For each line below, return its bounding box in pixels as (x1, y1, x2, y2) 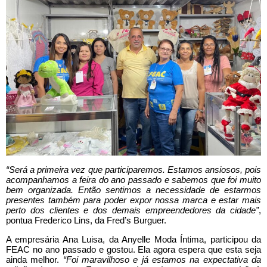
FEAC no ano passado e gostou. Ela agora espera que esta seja (6, 244, 261, 254)
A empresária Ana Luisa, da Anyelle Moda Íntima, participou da (6, 234, 261, 244)
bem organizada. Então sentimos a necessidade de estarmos (6, 184, 261, 195)
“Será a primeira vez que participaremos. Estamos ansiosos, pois (6, 164, 261, 175)
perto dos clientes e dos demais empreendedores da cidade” (6, 204, 259, 215)
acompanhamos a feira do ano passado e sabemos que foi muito (6, 174, 261, 185)
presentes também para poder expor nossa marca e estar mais (6, 194, 261, 205)
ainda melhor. (6, 254, 63, 265)
